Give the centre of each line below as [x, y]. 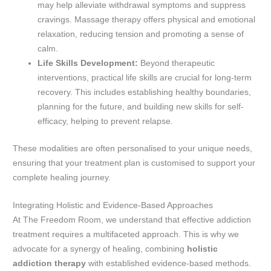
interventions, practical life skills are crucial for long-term [145, 78]
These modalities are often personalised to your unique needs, [133, 148]
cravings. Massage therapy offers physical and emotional [147, 20]
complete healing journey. [62, 177]
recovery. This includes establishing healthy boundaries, [145, 93]
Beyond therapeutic [177, 64]
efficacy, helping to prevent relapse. [106, 122]
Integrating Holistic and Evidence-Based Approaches [113, 205]
